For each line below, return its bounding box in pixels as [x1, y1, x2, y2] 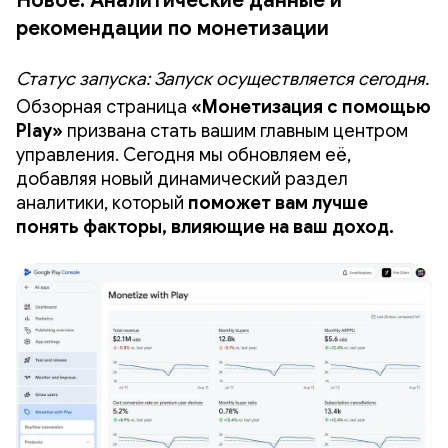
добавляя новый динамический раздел [16, 167, 348, 190]
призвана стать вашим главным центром [63, 119, 408, 142]
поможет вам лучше [188, 191, 368, 214]
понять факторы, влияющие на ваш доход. [16, 215, 394, 238]
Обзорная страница [16, 95, 191, 118]
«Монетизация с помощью [191, 95, 431, 118]
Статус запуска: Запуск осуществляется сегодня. [16, 67, 429, 90]
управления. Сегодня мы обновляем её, [16, 143, 351, 166]
